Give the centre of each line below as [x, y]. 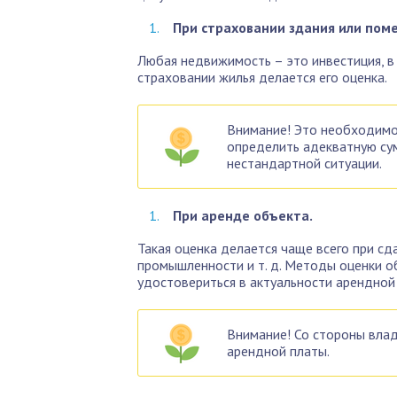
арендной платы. [278, 351]
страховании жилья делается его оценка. [262, 77]
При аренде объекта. [243, 215]
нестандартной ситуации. [304, 163]
